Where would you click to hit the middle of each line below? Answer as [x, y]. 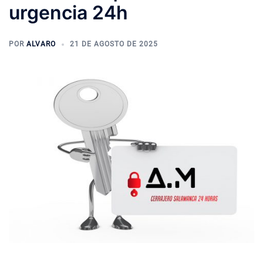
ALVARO [41, 44]
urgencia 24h [68, 13]
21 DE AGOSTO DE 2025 [114, 44]
